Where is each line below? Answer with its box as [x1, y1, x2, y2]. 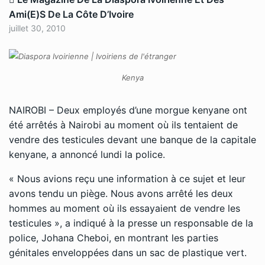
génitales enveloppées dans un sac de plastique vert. [9, 247, 247, 259]
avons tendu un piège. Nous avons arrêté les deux [9, 188, 233, 200]
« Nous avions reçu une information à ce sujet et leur [9, 173, 245, 185]
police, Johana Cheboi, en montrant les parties [9, 232, 218, 244]
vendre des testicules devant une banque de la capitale [9, 134, 256, 146]
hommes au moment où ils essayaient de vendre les [9, 202, 240, 215]
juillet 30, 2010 [9, 23, 66, 34]
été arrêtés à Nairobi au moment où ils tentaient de [9, 119, 238, 131]
